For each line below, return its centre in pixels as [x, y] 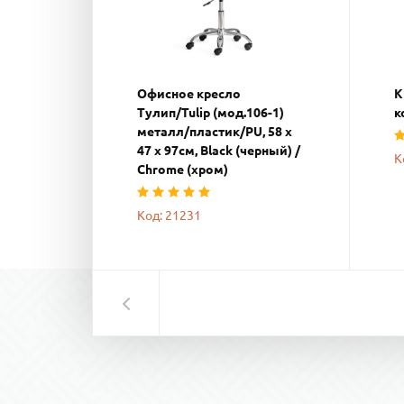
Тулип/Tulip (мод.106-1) [211, 112]
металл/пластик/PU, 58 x [215, 131]
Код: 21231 [169, 215]
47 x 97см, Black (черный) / [219, 150]
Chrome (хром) [183, 169]
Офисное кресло [189, 93]
